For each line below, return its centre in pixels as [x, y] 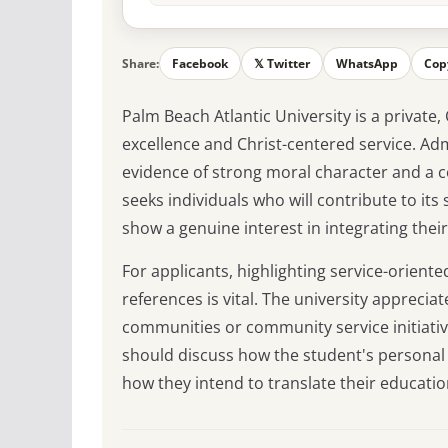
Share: [140, 64]
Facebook [200, 64]
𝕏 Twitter [282, 64]
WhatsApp [367, 64]
